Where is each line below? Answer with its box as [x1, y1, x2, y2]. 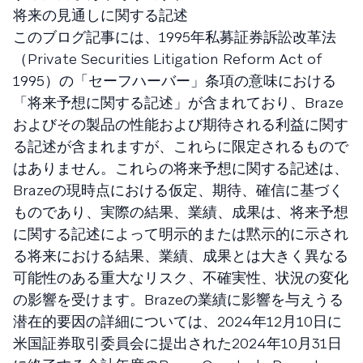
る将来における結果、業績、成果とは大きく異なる [13, 246, 348, 265]
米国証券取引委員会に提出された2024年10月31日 [13, 333, 342, 352]
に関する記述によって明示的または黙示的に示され [13, 224, 348, 243]
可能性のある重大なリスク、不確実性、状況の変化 [13, 267, 348, 287]
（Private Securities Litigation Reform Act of [13, 49, 322, 68]
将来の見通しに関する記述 [13, 5, 188, 24]
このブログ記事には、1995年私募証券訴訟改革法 [13, 27, 336, 46]
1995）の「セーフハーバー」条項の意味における [13, 70, 336, 90]
